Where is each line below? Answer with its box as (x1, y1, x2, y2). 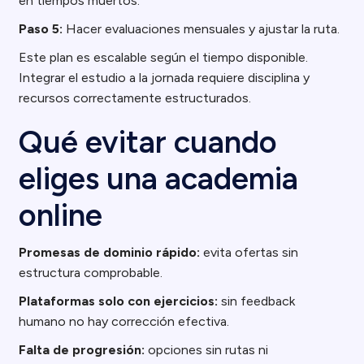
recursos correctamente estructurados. (19, 90, 252, 106)
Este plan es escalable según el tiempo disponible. (19, 50, 309, 65)
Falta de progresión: (19, 342, 145, 357)
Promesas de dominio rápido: (19, 245, 201, 260)
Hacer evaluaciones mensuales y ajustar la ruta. (63, 21, 340, 37)
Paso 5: (19, 21, 63, 37)
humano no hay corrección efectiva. (19, 314, 230, 329)
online (19, 197, 103, 234)
